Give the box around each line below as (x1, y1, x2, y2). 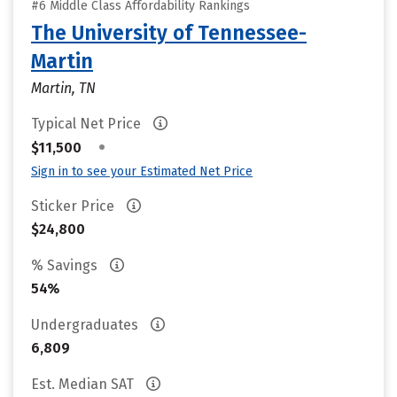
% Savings (31, 257, 101, 274)
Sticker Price (31, 198, 118, 214)
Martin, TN (31, 80, 96, 97)
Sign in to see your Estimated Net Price (31, 164, 253, 179)
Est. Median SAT (31, 376, 137, 393)
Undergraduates (31, 316, 142, 333)
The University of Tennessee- (31, 20, 307, 45)
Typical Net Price (31, 115, 144, 132)
